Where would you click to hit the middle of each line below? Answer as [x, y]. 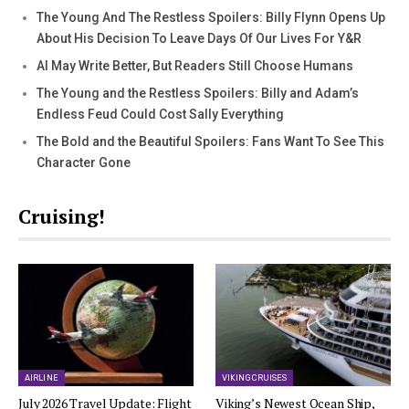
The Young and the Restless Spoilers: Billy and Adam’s [198, 93]
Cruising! [62, 216]
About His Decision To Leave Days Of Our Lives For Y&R [199, 38]
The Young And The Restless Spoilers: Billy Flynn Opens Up [211, 17]
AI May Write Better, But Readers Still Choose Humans [195, 65]
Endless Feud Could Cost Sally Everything [160, 114]
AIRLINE [42, 378]
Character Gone [84, 162]
